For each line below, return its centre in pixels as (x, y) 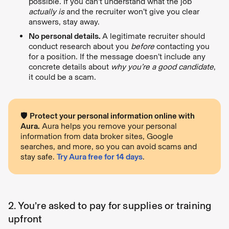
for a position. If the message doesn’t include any (117, 56)
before (143, 46)
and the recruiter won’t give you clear (133, 11)
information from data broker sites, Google (97, 136)
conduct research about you (80, 46)
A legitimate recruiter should (154, 36)
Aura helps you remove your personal (108, 126)
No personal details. (65, 36)
